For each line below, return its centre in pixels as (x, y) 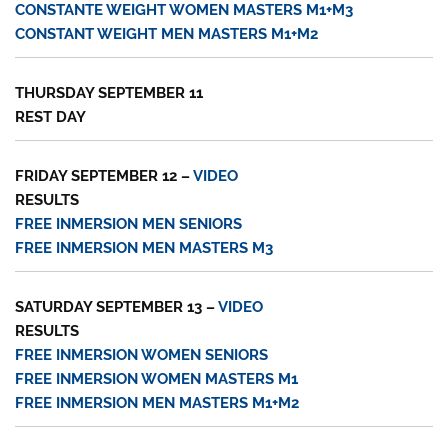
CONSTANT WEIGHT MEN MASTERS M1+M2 (167, 33)
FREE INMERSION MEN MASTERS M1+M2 (157, 403)
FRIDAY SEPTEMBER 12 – (104, 175)
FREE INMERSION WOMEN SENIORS (142, 355)
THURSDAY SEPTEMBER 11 (109, 92)
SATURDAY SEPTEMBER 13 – (117, 307)
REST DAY (51, 116)
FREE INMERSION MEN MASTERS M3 (144, 247)
